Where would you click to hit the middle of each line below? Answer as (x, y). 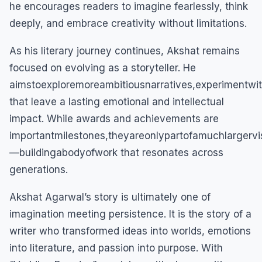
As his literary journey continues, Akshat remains (125, 51)
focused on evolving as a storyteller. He (103, 68)
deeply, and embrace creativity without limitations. (128, 24)
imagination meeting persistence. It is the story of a (130, 214)
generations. (39, 170)
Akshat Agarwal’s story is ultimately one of (110, 197)
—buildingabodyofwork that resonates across (116, 153)
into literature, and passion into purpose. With (116, 248)
